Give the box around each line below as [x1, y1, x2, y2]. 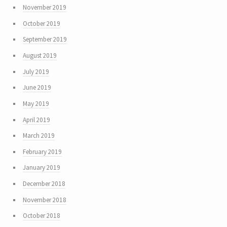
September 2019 [22, 35, 67, 44]
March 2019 [22, 131, 55, 140]
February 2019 [22, 147, 62, 156]
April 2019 [22, 115, 50, 124]
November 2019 [22, 3, 66, 12]
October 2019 [22, 19, 60, 28]
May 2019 [22, 99, 49, 108]
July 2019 [22, 67, 49, 76]
